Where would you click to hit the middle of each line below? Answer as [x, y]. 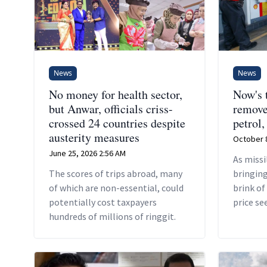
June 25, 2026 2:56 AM [87, 153]
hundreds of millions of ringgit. [112, 216]
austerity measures [94, 137]
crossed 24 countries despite [117, 123]
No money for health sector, [116, 94]
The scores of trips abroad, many [116, 173]
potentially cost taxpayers [103, 202]
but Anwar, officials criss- [111, 108]
